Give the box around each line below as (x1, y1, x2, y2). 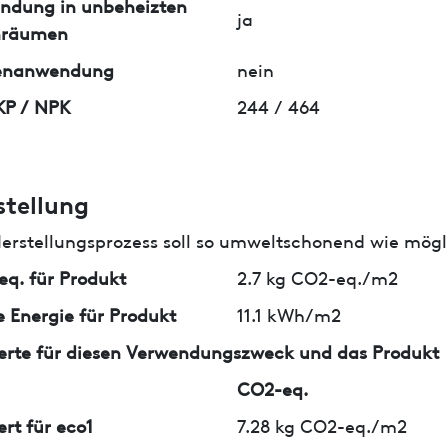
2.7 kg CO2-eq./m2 (237, 263, 399, 289)
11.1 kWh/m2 (237, 300, 342, 326)
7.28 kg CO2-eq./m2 (237, 411, 408, 437)
